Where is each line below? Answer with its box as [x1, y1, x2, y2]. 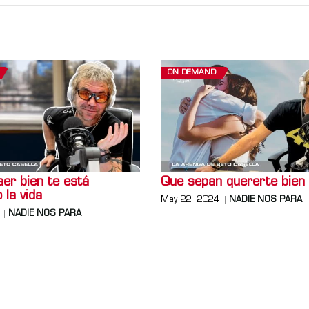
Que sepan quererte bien [161, 176, 306, 190]
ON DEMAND [168, 68, 217, 77]
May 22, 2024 [161, 196, 219, 205]
